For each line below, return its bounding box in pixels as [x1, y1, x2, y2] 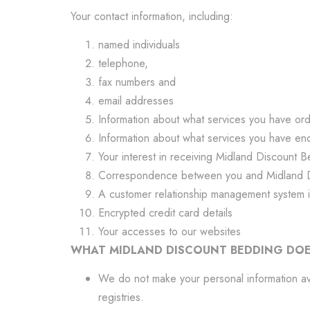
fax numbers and [98, 74, 176, 90]
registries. [98, 289, 144, 305]
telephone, [98, 55, 148, 71]
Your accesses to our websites [98, 224, 241, 239]
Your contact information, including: [71, 8, 233, 24]
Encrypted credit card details [98, 205, 232, 221]
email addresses [98, 93, 174, 109]
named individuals [98, 37, 180, 53]
